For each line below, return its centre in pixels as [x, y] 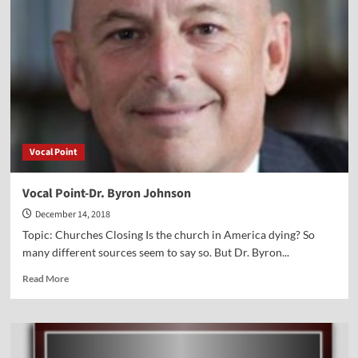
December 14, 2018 [72, 215]
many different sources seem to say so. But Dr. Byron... [155, 253]
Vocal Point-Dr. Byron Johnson [106, 194]
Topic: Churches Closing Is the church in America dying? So [168, 235]
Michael [84, 33]
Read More [45, 279]
